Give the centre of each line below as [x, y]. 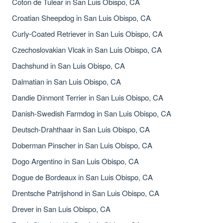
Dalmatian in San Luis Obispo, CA [66, 81]
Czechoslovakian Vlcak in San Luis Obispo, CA [87, 50]
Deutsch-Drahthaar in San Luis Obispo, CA [81, 129]
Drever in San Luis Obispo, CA [61, 209]
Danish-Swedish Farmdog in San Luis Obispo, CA [92, 113]
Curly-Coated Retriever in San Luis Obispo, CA [87, 34]
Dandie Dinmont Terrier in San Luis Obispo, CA [88, 97]
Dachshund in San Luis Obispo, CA [68, 65]
